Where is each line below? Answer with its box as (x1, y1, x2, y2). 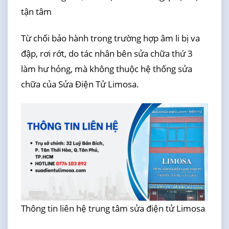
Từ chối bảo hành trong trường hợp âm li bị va (20, 32, 200, 44)
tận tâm (20, 5, 52, 17)
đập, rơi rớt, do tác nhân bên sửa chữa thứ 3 (20, 48, 193, 60)
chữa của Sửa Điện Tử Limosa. (20, 78, 139, 90)
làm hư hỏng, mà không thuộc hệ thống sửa (20, 63, 192, 75)
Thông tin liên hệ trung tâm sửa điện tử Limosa (20, 202, 205, 215)
